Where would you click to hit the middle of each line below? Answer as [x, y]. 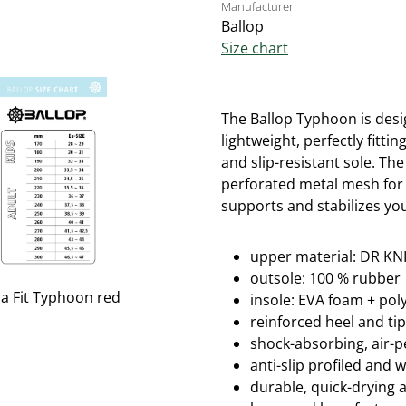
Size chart [255, 48]
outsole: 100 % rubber [325, 278]
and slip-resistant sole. [300, 162]
